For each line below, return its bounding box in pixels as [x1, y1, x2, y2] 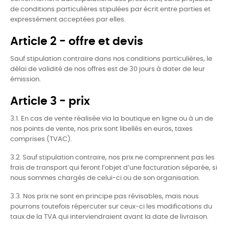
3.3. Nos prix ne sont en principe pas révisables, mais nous [10, 193, 199, 200]
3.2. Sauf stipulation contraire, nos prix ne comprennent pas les [10, 154, 215, 161]
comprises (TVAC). [10, 136, 72, 143]
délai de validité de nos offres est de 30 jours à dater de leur [10, 66, 205, 73]
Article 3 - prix [10, 96, 90, 107]
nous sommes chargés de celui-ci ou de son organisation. [10, 175, 200, 181]
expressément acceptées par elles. [10, 16, 126, 23]
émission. [10, 76, 41, 83]
